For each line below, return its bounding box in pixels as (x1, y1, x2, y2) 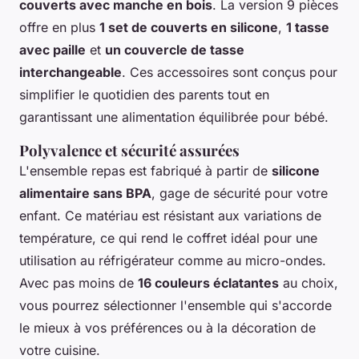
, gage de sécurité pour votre (151, 185, 328, 202)
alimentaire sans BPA (19, 185, 151, 202)
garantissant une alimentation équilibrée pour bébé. (19, 109, 329, 126)
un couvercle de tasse (105, 42, 244, 58)
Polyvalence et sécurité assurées (19, 140, 240, 161)
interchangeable (19, 64, 122, 81)
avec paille (19, 42, 86, 58)
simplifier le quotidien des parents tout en (19, 87, 269, 103)
